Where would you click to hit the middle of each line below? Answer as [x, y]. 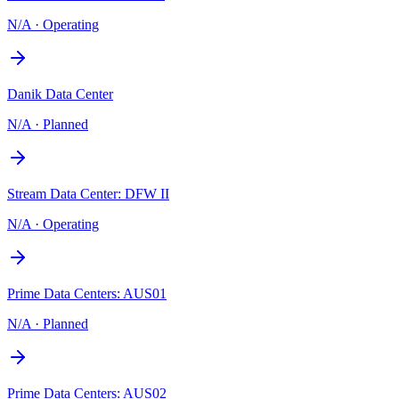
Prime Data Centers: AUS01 [87, 293]
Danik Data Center [60, 94]
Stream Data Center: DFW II [88, 193]
